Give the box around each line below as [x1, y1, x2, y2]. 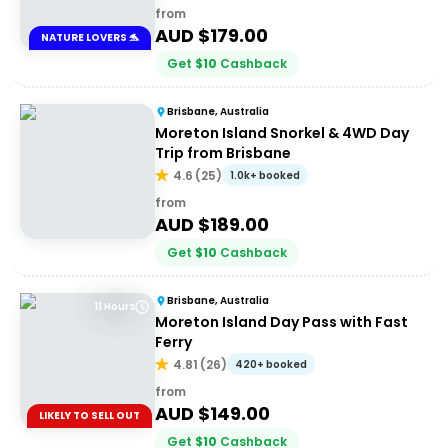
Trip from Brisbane [155, 143, 291, 163]
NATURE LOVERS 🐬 [40, 30, 139, 45]
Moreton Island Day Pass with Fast [155, 312, 408, 332]
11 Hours [94, 299, 135, 314]
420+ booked [235, 357, 307, 372]
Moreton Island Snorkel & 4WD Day [155, 123, 409, 143]
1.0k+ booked [230, 168, 300, 183]
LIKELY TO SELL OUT [39, 408, 140, 423]
